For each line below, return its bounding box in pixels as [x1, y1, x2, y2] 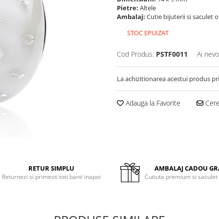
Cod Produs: [117, 49, 154, 59]
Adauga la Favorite [124, 98, 180, 108]
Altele [140, 3, 157, 12]
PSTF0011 [156, 49, 188, 59]
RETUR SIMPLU [28, 164, 75, 173]
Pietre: [117, 3, 140, 12]
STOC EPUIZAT [126, 28, 169, 37]
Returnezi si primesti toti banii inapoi [2, 173, 101, 181]
